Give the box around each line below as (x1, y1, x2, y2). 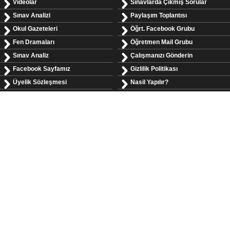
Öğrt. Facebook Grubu (130, 25, 195, 32)
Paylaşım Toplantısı (130, 12, 187, 19)
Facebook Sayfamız (13, 65, 70, 72)
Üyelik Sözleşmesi (13, 79, 67, 86)
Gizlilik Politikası (130, 65, 178, 72)
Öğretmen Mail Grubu (130, 39, 193, 46)
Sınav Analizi (13, 12, 50, 19)
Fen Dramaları (13, 39, 54, 46)
